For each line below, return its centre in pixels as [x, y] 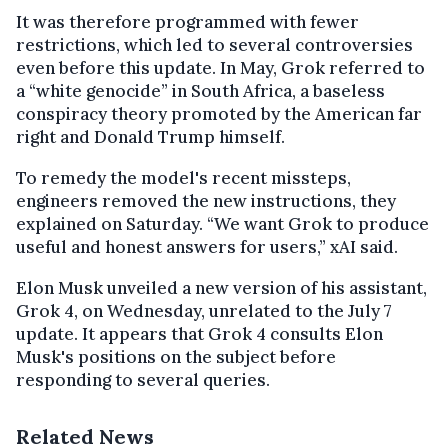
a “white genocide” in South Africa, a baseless [200, 90]
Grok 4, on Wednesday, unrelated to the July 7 [204, 310]
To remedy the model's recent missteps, [183, 177]
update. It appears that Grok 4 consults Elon [199, 333]
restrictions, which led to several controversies [214, 44]
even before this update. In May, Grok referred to [220, 67]
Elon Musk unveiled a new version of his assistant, [221, 287]
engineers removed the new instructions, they [206, 200]
